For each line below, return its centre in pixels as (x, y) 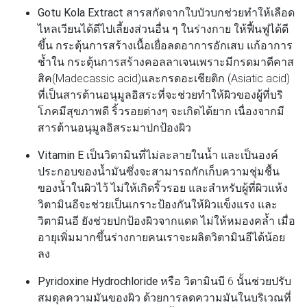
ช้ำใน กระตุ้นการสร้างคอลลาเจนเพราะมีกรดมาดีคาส (166, 61)
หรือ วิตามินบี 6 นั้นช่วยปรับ (224, 281)
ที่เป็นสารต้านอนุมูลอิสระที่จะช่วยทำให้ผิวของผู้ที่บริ (160, 94)
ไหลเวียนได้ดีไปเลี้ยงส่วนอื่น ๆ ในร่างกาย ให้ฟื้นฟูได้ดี (163, 28)
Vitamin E (62, 155)
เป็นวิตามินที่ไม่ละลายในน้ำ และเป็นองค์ (182, 155)
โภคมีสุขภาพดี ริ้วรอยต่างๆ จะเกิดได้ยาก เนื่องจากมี (161, 111)
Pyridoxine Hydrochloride (98, 281)
